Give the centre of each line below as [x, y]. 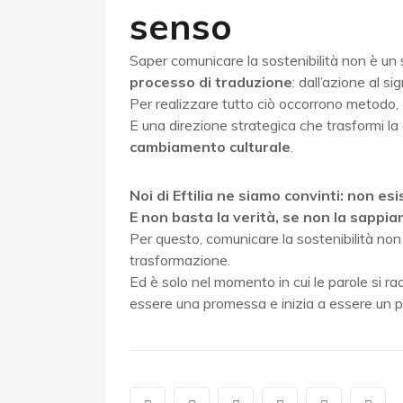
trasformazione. [180, 260]
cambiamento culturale [210, 147]
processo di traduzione [211, 82]
